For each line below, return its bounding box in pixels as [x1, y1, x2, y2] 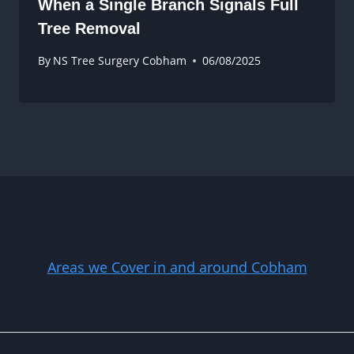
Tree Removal [38, 19, 141, 37]
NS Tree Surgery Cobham [53, 53, 187, 69]
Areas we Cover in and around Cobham [47, 257, 307, 277]
